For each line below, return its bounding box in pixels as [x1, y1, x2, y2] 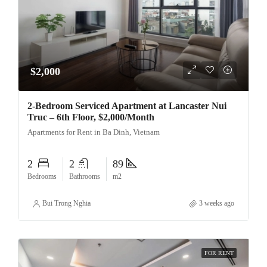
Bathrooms [69, 172, 100, 181]
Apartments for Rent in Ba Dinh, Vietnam [27, 128, 160, 137]
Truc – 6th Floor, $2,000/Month [27, 112, 154, 123]
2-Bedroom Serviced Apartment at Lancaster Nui [27, 101, 226, 111]
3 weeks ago [199, 199, 234, 208]
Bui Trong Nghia [42, 199, 91, 208]
